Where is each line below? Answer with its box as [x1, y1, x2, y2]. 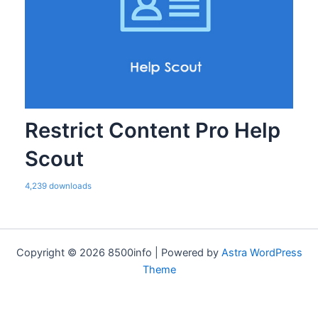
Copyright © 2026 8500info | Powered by [16, 246, 221, 259]
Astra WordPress [221, 246, 302, 259]
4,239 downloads [24, 180, 92, 191]
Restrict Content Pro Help [24, 117, 280, 143]
